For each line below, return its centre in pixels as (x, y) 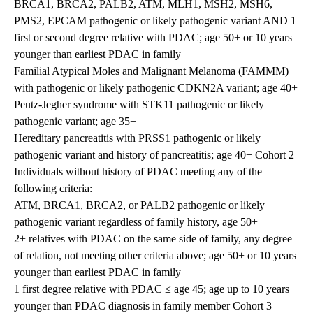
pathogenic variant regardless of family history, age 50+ (136, 222)
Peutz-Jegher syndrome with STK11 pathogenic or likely (139, 105)
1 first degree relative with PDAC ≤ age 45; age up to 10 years (152, 289)
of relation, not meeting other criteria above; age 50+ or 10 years (155, 256)
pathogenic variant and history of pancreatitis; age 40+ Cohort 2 (154, 155)
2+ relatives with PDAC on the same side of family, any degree (153, 239)
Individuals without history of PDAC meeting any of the (138, 172)
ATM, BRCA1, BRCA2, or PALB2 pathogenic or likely (139, 205)
